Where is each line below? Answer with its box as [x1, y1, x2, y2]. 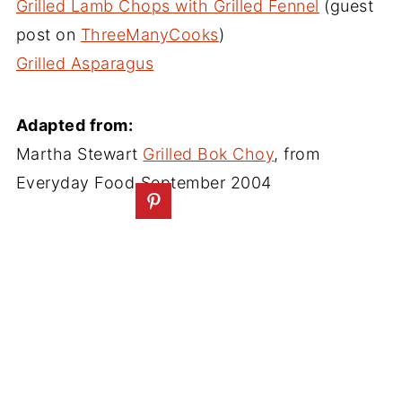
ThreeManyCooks [80, 24, 219, 44]
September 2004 [135, 172, 272, 192]
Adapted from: [15, 115, 134, 135]
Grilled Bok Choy [143, 144, 275, 163]
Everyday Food [15, 172, 135, 192]
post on [15, 24, 81, 44]
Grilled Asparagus [15, 53, 154, 73]
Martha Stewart [15, 144, 144, 163]
